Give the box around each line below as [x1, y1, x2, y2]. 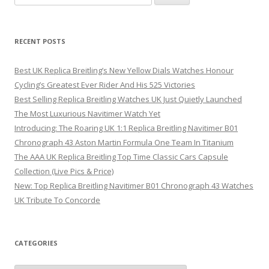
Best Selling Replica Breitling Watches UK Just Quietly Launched [14, 93, 242, 104]
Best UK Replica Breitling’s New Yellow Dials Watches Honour [14, 64, 234, 76]
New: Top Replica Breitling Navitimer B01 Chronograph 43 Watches [14, 180, 253, 191]
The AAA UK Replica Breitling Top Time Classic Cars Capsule [14, 151, 228, 162]
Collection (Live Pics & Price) [14, 165, 113, 177]
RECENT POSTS [14, 36, 65, 46]
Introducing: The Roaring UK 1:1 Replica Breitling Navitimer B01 [14, 122, 238, 133]
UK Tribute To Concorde [14, 194, 100, 205]
